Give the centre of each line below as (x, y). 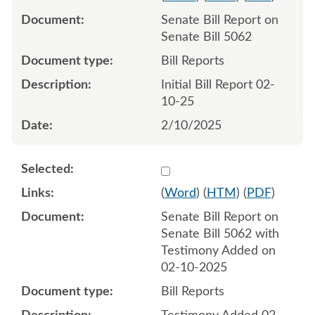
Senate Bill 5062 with (220, 234)
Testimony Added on (218, 251)
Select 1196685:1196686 (230, 168)
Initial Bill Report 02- (218, 85)
